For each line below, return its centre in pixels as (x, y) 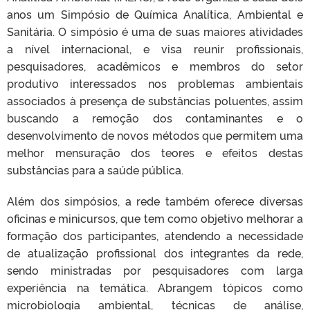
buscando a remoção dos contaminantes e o (155, 118)
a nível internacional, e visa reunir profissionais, (155, 48)
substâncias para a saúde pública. (95, 170)
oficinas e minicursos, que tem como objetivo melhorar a (155, 218)
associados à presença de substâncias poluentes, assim (155, 100)
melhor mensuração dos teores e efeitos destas (155, 152)
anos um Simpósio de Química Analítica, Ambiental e (155, 14)
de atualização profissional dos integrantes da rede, (155, 253)
